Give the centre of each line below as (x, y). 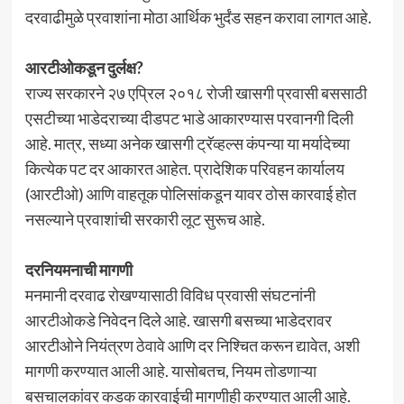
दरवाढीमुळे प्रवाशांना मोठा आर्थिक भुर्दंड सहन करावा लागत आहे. (198, 18)
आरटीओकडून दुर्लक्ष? (84, 68)
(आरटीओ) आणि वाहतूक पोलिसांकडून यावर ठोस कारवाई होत (190, 194)
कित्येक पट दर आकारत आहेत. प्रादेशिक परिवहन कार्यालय (184, 169)
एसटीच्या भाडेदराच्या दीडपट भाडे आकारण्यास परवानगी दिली (189, 119)
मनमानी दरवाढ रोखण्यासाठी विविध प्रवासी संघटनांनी (170, 295)
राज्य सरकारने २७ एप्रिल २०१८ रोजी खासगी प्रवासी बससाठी (196, 93)
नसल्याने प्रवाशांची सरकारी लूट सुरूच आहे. (145, 220)
